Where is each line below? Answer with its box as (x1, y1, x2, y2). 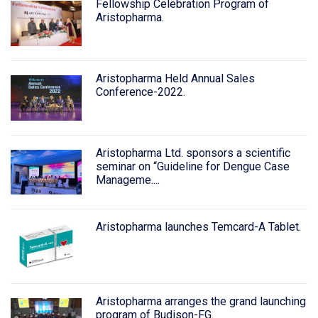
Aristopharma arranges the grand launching (95, 295, 306, 309)
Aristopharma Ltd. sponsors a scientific (95, 146, 290, 160)
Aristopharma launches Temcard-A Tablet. (95, 220, 301, 234)
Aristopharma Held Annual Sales (95, 71, 255, 85)
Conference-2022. (95, 84, 185, 99)
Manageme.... (95, 172, 160, 187)
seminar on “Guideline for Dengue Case (95, 159, 290, 173)
